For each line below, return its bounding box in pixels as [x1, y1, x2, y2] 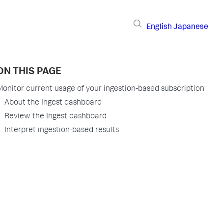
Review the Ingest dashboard [4, 113, 107, 121]
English [146, 23, 172, 31]
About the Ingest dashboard [4, 99, 102, 107]
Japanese [173, 23, 208, 31]
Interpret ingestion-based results [4, 127, 119, 135]
